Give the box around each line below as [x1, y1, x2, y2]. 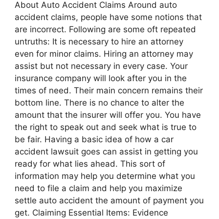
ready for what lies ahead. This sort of [15, 158, 165, 169]
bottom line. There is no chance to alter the [15, 97, 184, 108]
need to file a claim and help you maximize [15, 183, 182, 193]
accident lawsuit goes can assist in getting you [15, 146, 198, 156]
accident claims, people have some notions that [15, 12, 202, 22]
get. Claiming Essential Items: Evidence [15, 207, 168, 218]
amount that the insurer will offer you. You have [15, 109, 201, 120]
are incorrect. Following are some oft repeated [15, 24, 196, 34]
